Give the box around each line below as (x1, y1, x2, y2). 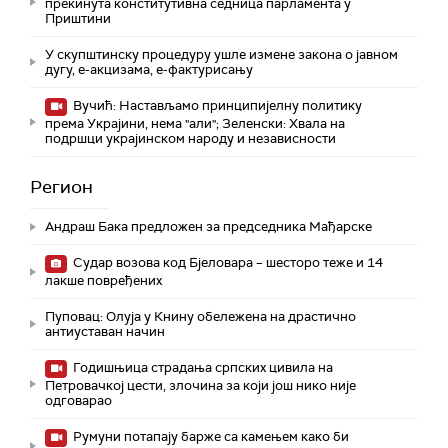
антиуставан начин (45, 323, 165, 341)
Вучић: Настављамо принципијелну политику (70, 97, 362, 115)
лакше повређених (45, 272, 162, 290)
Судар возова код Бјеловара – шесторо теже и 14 (70, 254, 383, 272)
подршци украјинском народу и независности (45, 130, 336, 148)
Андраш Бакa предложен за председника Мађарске (45, 218, 372, 236)
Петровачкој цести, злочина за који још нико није (45, 377, 356, 395)
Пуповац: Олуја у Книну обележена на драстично (45, 308, 356, 326)
